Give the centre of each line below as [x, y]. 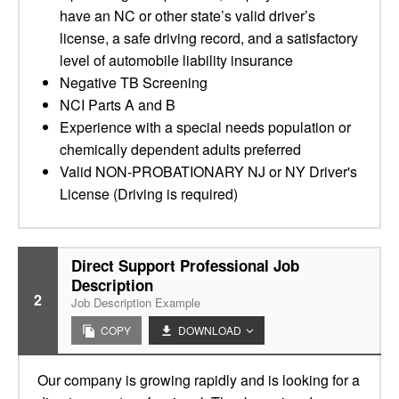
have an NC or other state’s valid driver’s [187, 16]
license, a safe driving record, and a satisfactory [209, 38]
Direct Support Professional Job [185, 265]
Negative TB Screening [134, 82]
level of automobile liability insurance [176, 60]
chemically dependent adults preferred [180, 149]
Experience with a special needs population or [205, 127]
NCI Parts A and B [118, 105]
